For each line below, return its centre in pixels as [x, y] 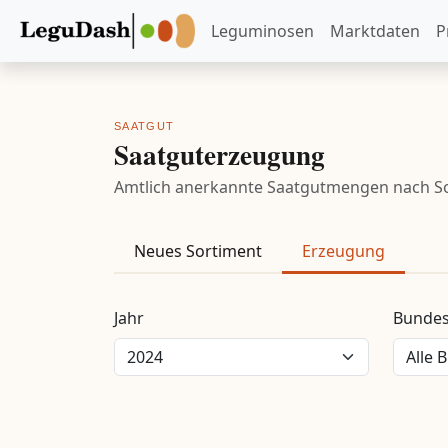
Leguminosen [262, 30]
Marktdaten [375, 30]
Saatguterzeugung [219, 154]
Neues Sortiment [198, 250]
